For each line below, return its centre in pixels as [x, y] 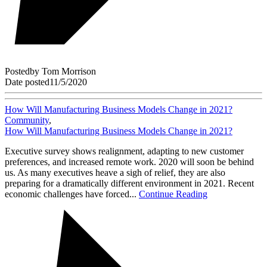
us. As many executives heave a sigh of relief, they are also [115, 173]
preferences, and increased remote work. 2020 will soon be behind [129, 162]
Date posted [27, 82]
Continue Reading [173, 194]
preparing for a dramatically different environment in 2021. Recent [129, 184]
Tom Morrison [69, 72]
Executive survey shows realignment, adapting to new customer [124, 151]
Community [27, 120]
